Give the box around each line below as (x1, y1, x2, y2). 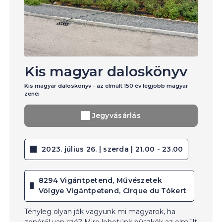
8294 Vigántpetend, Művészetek (38, 175, 162, 185)
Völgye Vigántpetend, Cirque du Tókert (38, 186, 187, 195)
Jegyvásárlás (92, 111, 141, 120)
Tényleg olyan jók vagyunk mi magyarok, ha (24, 207, 175, 216)
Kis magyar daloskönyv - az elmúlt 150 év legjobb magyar (24, 82, 188, 89)
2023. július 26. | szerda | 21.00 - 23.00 (42, 144, 183, 154)
